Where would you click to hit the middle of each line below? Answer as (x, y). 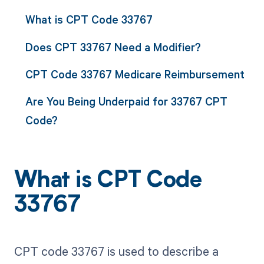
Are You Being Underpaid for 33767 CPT (126, 101)
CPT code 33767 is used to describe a (116, 251)
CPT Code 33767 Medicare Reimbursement (135, 74)
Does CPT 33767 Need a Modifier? (113, 47)
